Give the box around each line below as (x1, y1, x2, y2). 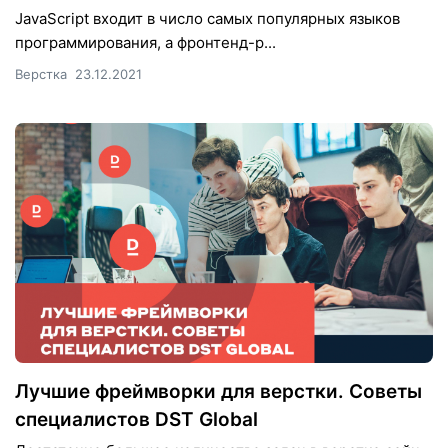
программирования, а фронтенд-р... (15, 32, 276, 52)
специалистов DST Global (15, 407, 258, 431)
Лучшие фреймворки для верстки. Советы (15, 379, 422, 403)
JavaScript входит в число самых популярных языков (15, 8, 400, 28)
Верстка (15, 65, 67, 82)
